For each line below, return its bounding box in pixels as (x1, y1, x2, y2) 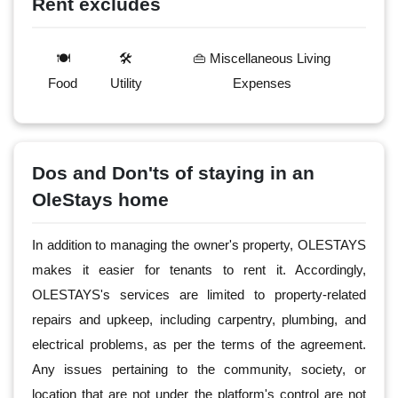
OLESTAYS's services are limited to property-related (32, 286, 366, 302)
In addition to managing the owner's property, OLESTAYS (32, 236, 366, 252)
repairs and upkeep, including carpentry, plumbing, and (32, 311, 366, 327)
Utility (109, 75, 142, 91)
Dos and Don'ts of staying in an (32, 162, 314, 183)
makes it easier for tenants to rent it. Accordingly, (32, 261, 366, 277)
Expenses (232, 75, 291, 91)
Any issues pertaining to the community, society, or (32, 361, 366, 377)
